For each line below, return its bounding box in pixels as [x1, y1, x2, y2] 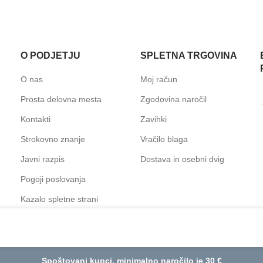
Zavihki [140, 114, 167, 124]
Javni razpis [21, 154, 65, 164]
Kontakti [21, 114, 51, 124]
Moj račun [140, 75, 177, 84]
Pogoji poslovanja [21, 174, 86, 184]
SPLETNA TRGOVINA [140, 50, 237, 60]
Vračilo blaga [140, 134, 188, 144]
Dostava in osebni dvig [140, 154, 224, 164]
